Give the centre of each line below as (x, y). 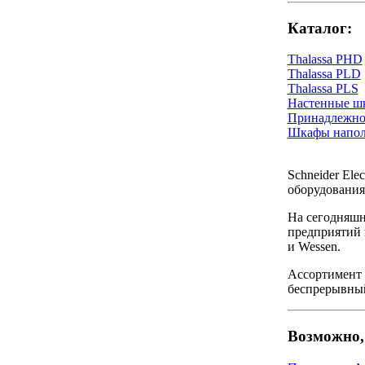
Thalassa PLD (324, 74)
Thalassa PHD (325, 59)
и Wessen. (314, 247)
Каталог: (319, 28)
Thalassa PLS (323, 89)
